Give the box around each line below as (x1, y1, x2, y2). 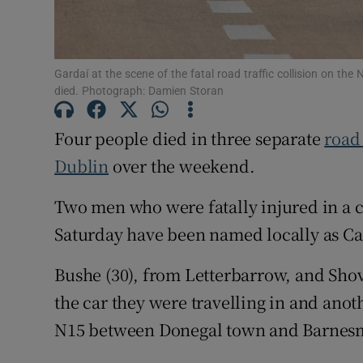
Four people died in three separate (54, 126, 325, 150)
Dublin (54, 153, 109, 177)
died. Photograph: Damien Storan (54, 84, 224, 96)
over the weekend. (109, 153, 255, 177)
